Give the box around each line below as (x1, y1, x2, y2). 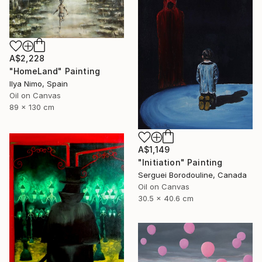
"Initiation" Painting (138, 157, 223, 167)
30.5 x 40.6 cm (138, 193, 194, 203)
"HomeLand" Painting (9, 66, 101, 77)
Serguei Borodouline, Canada (138, 170, 247, 180)
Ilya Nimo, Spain (9, 79, 68, 89)
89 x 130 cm (9, 102, 54, 112)
